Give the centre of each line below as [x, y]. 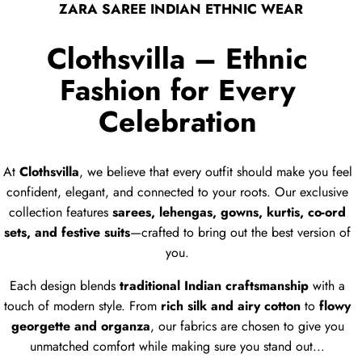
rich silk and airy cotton [231, 305]
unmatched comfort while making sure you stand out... [178, 346]
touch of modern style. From [83, 305]
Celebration [177, 122]
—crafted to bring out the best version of [241, 232]
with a [327, 285]
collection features [61, 212]
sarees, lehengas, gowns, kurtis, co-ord [229, 212]
